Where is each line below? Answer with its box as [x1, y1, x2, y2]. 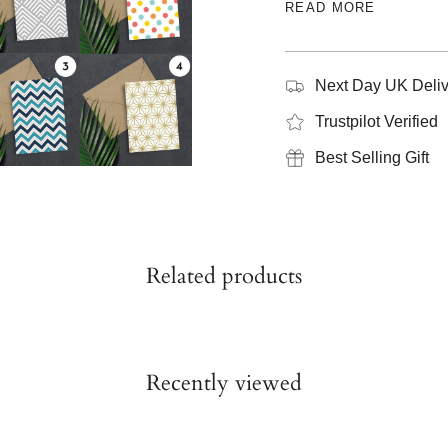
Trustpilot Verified [315, 112, 438, 130]
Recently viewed [146, 367, 302, 398]
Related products [146, 260, 302, 291]
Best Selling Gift [315, 148, 429, 166]
